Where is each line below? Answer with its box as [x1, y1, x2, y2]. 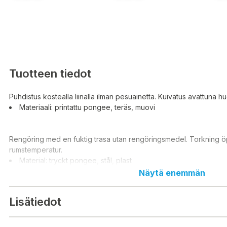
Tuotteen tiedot [9, 66, 91, 80]
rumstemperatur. [9, 145, 62, 155]
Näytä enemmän [138, 168, 205, 178]
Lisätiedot [9, 195, 61, 208]
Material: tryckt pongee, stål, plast [19, 156, 132, 165]
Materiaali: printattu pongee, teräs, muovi [19, 103, 155, 112]
